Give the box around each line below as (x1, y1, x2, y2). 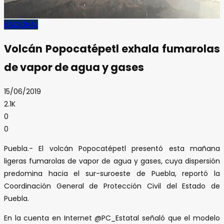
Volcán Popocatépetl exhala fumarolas (4, 41, 220, 56)
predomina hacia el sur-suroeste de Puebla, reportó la (4, 168, 220, 178)
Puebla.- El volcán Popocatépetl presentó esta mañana (4, 143, 220, 153)
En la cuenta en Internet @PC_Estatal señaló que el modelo (4, 212, 220, 223)
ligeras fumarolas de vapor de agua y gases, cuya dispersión (4, 155, 220, 166)
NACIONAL (4, 19, 38, 29)
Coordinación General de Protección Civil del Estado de (4, 180, 220, 191)
